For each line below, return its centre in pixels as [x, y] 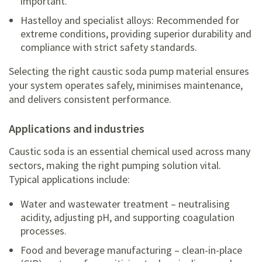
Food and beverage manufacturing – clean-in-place [131, 250]
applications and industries [80, 129]
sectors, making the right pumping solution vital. [115, 166]
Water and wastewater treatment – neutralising [125, 204]
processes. [44, 231]
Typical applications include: [69, 180]
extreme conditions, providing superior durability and [136, 34]
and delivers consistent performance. [90, 99]
